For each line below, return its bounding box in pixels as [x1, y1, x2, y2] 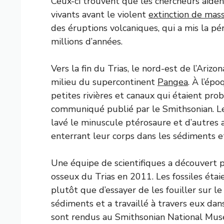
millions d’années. [51, 35, 122, 47]
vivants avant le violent [51, 8, 148, 20]
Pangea [157, 75, 188, 88]
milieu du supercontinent [51, 75, 157, 88]
